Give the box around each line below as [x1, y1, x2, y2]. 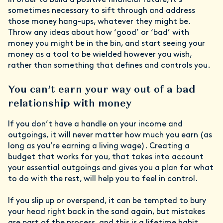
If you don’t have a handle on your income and [8, 120, 183, 129]
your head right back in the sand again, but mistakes [8, 208, 205, 217]
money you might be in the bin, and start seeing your [8, 40, 205, 48]
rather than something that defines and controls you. [8, 62, 213, 70]
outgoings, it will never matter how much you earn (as [8, 131, 212, 140]
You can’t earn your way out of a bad [8, 83, 195, 96]
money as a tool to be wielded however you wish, [8, 51, 192, 59]
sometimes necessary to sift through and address [8, 7, 195, 15]
